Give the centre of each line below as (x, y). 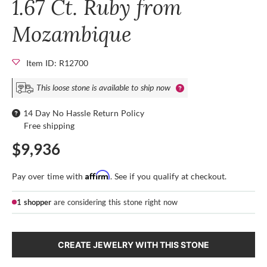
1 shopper (34, 202)
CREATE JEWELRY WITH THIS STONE (133, 244)
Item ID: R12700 (57, 63)
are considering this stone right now (114, 202)
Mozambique (72, 34)
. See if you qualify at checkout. (168, 176)
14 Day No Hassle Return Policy (84, 113)
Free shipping (49, 125)
